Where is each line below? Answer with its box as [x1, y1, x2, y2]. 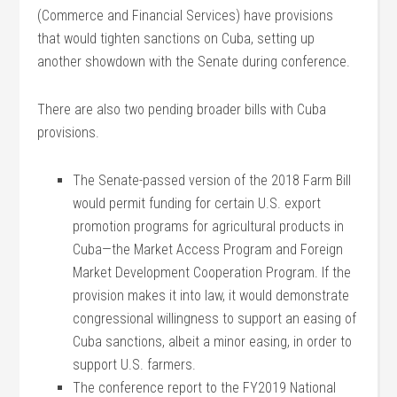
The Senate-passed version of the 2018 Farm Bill [73, 172, 352, 189]
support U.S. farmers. [73, 356, 197, 373]
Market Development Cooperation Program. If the [73, 264, 352, 281]
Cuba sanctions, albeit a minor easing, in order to [73, 333, 353, 350]
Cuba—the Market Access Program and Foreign [73, 241, 344, 258]
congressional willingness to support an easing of [73, 310, 357, 327]
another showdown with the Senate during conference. [37, 53, 351, 70]
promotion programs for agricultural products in [73, 218, 345, 235]
